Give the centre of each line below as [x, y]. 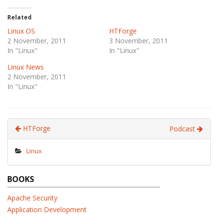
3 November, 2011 [138, 41]
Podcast [183, 129]
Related [19, 17]
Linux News [26, 67]
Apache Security [32, 198]
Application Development [47, 209]
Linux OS [21, 31]
